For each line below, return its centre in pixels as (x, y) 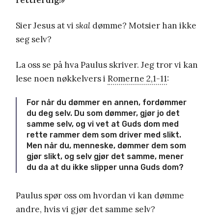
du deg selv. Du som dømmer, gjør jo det (103, 113)
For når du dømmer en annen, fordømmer (107, 102)
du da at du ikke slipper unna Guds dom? (105, 167)
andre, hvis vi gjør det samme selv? (85, 209)
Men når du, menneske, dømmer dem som (106, 145)
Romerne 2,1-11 (137, 78)
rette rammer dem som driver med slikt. (104, 135)
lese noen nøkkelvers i (62, 78)
